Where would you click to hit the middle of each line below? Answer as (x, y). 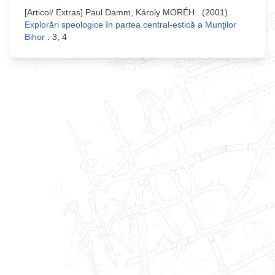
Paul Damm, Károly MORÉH (141, 12)
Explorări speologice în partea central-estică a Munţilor (130, 25)
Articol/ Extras (54, 12)
